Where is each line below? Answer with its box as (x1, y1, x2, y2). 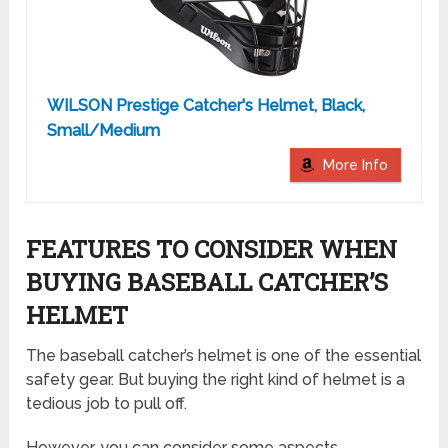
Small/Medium (47, 121, 161, 141)
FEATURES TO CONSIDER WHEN (26, 233, 398, 266)
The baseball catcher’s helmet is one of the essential (26, 346, 422, 366)
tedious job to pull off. (26, 394, 188, 414)
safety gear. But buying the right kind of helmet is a (26, 370, 406, 390)
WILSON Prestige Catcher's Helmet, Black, (47, 96, 366, 116)
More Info (322, 157, 388, 174)
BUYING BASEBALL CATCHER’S (26, 266, 389, 299)
